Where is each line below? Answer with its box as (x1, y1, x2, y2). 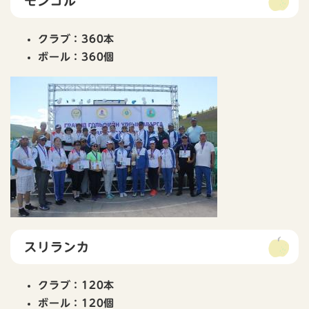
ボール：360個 (38, 52, 114, 63)
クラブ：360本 (38, 34, 114, 45)
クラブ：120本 (38, 280, 114, 291)
